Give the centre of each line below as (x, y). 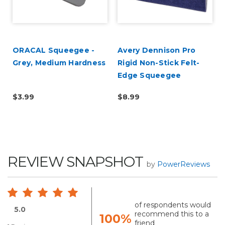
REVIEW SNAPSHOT (75, 161)
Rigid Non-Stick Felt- (159, 63)
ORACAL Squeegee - (54, 50)
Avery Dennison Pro (157, 50)
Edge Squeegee (149, 75)
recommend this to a (172, 214)
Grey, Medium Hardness (59, 63)
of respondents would (173, 205)
